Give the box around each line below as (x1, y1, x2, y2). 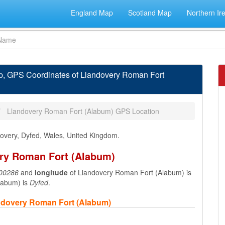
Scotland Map (128, 8, 172, 18)
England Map (71, 8, 113, 18)
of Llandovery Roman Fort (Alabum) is (68, 167, 191, 177)
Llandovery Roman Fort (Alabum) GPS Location (7, 106, 159, 116)
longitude (35, 167, 68, 177)
